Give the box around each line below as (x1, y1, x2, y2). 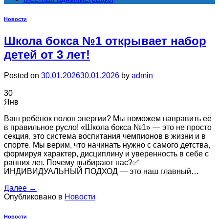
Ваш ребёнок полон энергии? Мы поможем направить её (4, 114, 212, 123)
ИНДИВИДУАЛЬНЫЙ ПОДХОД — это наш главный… (4, 167, 199, 175)
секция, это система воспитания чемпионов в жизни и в (4, 131, 206, 140)
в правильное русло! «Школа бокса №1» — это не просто (4, 123, 212, 131)
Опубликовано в (4, 192, 65, 201)
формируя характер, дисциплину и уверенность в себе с (4, 149, 209, 158)
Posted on (4, 71, 41, 80)
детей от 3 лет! (4, 47, 90, 61)
